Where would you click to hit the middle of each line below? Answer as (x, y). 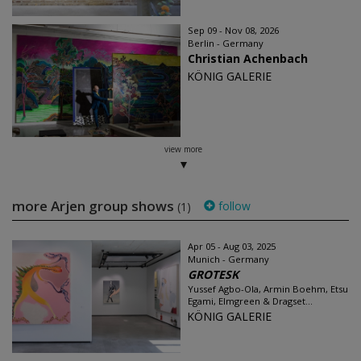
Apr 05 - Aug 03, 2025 (232, 246)
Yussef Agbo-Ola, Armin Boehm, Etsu (268, 289)
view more (183, 149)
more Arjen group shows (95, 206)
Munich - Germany (228, 259)
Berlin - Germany (226, 43)
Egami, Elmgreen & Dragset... (250, 301)
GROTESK (213, 274)
